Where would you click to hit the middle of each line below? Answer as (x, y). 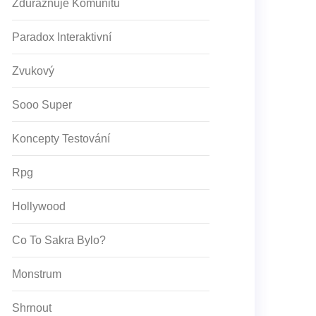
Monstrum (37, 274)
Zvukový (33, 71)
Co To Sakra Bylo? (59, 240)
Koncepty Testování (61, 139)
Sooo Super (42, 105)
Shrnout (32, 308)
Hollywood (39, 206)
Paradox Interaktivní (62, 37)
